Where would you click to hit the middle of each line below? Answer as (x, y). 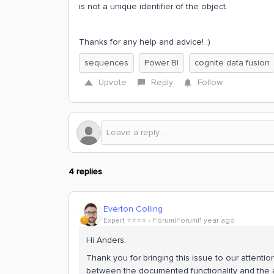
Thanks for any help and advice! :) (146, 42)
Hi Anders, (106, 240)
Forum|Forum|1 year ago (194, 220)
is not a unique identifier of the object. (153, 6)
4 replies (85, 172)
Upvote (113, 82)
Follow (210, 82)
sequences (106, 63)
